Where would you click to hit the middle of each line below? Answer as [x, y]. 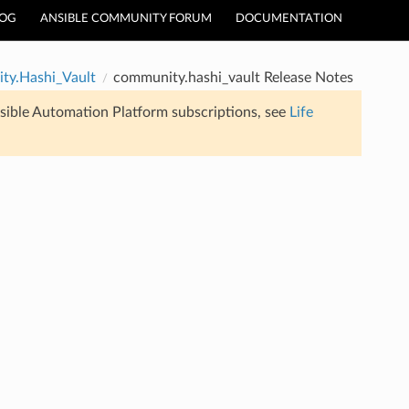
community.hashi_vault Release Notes [233, 77]
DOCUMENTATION [289, 19]
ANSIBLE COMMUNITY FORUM [126, 19]
